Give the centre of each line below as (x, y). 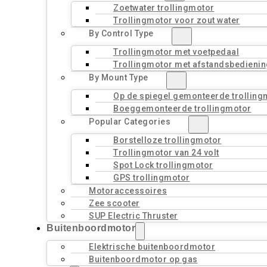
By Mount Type (119, 77)
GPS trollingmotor (152, 178)
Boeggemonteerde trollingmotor (182, 108)
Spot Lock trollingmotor (163, 165)
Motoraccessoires (128, 191)
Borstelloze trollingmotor (167, 140)
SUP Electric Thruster (133, 216)
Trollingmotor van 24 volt (166, 153)
